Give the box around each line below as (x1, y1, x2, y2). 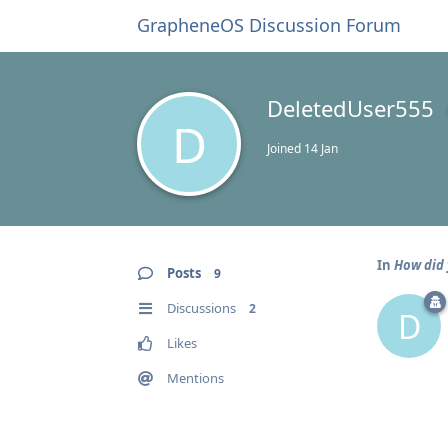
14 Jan (304, 140, 338, 157)
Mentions (167, 369, 224, 387)
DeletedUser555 (267, 93, 434, 123)
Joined (267, 140, 304, 157)
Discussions (167, 299, 236, 317)
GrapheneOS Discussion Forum (137, 13, 401, 37)
